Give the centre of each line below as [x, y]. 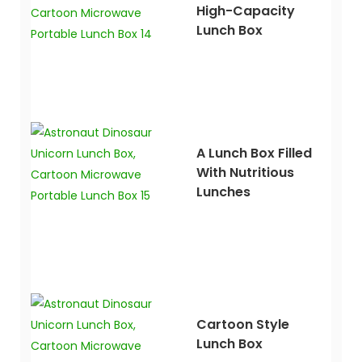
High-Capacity [245, 11]
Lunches [223, 192]
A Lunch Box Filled [254, 154]
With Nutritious [245, 173]
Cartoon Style [242, 325]
